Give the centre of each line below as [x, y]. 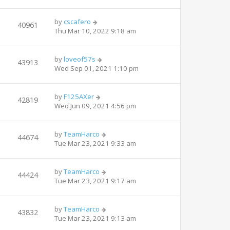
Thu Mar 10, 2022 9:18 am [95, 31]
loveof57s [80, 59]
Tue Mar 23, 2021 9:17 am [95, 180]
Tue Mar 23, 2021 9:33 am [95, 143]
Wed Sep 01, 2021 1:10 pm [97, 68]
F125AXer [79, 96]
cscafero [77, 21]
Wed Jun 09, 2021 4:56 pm [95, 106]
